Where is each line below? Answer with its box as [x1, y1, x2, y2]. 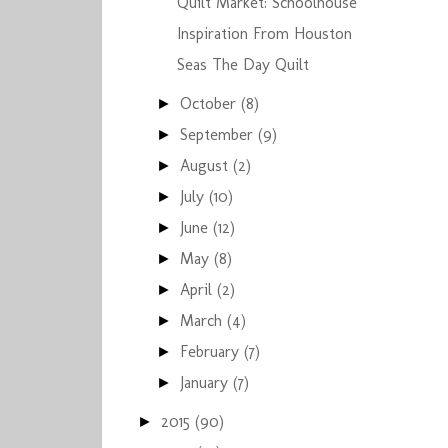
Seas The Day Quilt [176, 55, 309, 74]
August [180, 156, 234, 175]
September [180, 125, 259, 144]
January [180, 373, 234, 392]
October [180, 94, 242, 113]
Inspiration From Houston [176, 24, 352, 43]
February [180, 342, 245, 361]
